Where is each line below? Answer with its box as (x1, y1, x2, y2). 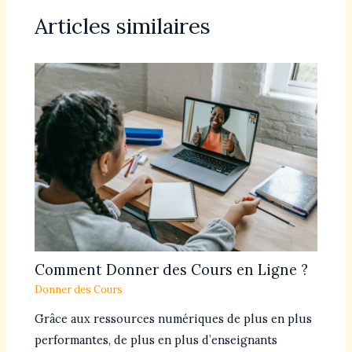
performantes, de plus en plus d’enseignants (35, 332, 278, 347)
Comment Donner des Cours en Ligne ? (35, 260, 309, 279)
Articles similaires (35, 12, 211, 40)
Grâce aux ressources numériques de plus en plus (35, 310, 313, 326)
